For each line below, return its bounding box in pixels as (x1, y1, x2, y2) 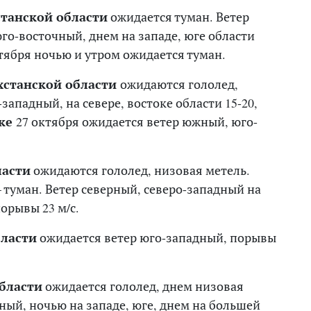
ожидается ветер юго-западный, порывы (37, 228, 276, 246)
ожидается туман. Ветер (108, 8, 249, 25)
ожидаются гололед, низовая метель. (31, 161, 250, 178)
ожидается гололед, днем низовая (42, 277, 244, 294)
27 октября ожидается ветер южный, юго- (16, 112, 258, 130)
